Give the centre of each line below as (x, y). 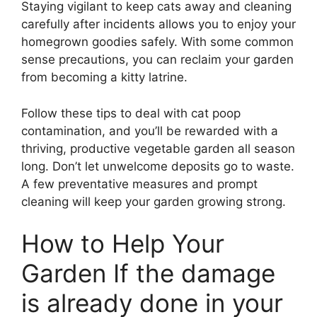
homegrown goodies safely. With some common (157, 42)
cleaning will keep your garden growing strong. (154, 201)
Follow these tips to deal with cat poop (131, 113)
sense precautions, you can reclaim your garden (157, 60)
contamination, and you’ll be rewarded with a (150, 131)
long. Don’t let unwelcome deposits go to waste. (158, 166)
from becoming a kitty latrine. (104, 77)
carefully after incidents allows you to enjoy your (158, 24)
